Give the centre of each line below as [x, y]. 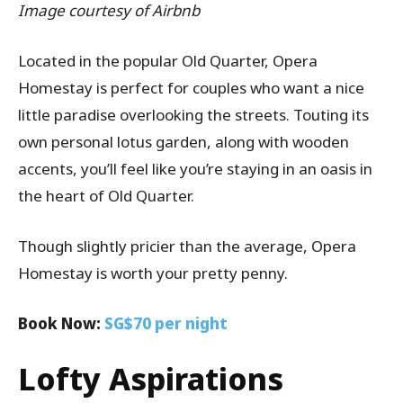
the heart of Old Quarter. [106, 196]
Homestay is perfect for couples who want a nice [191, 88]
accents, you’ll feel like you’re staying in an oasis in [195, 169]
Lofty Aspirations [151, 379]
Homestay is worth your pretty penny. [153, 273]
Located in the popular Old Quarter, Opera [168, 61]
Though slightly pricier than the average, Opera [187, 246]
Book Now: [61, 324]
